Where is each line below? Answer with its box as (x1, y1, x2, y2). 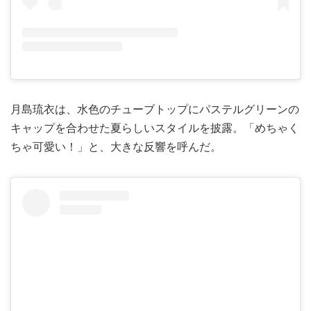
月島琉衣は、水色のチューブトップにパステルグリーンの (10, 101, 299, 117)
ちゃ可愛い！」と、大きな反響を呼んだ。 (10, 139, 221, 155)
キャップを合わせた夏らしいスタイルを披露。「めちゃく (10, 120, 299, 136)
